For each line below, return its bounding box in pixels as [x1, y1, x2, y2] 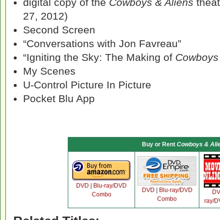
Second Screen [23, 24, 95, 35]
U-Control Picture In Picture [23, 79, 151, 90]
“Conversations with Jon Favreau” [23, 38, 181, 49]
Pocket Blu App [23, 93, 95, 104]
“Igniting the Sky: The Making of [23, 52, 175, 63]
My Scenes [23, 65, 76, 77]
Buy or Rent [141, 141, 177, 148]
